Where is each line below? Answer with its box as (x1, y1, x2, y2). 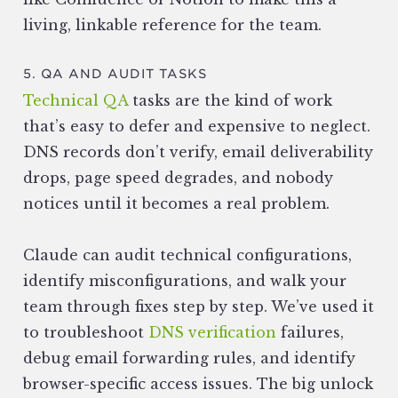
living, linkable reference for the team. (23, 16, 322, 35)
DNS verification (148, 323, 276, 342)
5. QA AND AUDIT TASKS (23, 67, 207, 82)
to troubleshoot (23, 323, 148, 342)
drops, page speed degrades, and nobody (23, 169, 333, 187)
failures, (276, 323, 344, 342)
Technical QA (23, 92, 128, 110)
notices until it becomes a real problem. (23, 195, 330, 213)
